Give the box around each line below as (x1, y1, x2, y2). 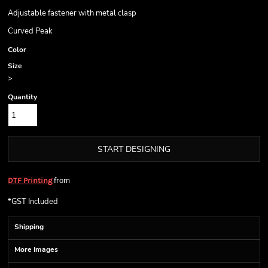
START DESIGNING (98, 144, 170, 156)
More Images (14, 245, 58, 254)
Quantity (8, 92, 37, 102)
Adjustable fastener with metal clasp (8, 8, 138, 19)
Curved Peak (8, 26, 53, 36)
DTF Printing (8, 176, 52, 185)
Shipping (14, 222, 44, 232)
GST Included (11, 196, 58, 207)
